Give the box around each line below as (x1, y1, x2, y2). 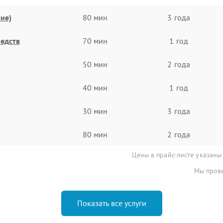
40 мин (82, 82, 108, 93)
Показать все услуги (77, 198, 146, 208)
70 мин (82, 35, 108, 46)
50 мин (82, 59, 108, 69)
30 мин (82, 106, 108, 116)
